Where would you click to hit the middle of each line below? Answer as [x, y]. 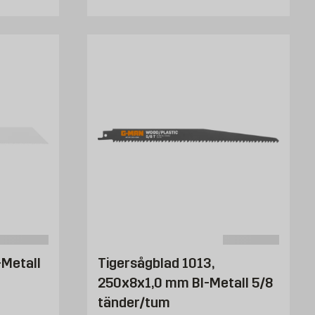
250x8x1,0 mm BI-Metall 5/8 [185, 282]
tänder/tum [134, 302]
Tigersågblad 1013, [156, 263]
